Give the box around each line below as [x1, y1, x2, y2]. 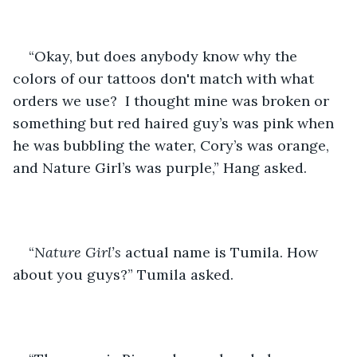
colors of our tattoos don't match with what [13, 69, 318, 88]
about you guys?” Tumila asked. [13, 265, 233, 284]
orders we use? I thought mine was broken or [13, 91, 333, 110]
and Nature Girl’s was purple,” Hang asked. [13, 158, 307, 177]
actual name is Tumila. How [121, 242, 322, 261]
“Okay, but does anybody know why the [29, 46, 301, 65]
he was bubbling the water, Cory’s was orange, [13, 135, 333, 155]
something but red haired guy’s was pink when [13, 113, 338, 132]
